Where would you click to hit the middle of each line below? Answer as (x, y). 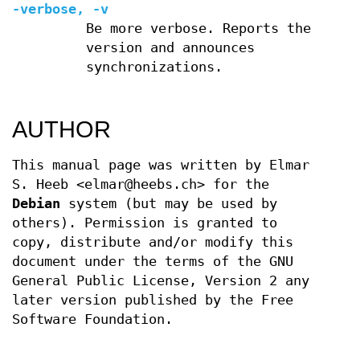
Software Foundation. (92, 320)
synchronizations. (154, 67)
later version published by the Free (153, 301)
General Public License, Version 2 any (161, 281)
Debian (36, 204)
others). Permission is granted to (145, 223)
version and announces (170, 47)
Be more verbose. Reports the (198, 28)
